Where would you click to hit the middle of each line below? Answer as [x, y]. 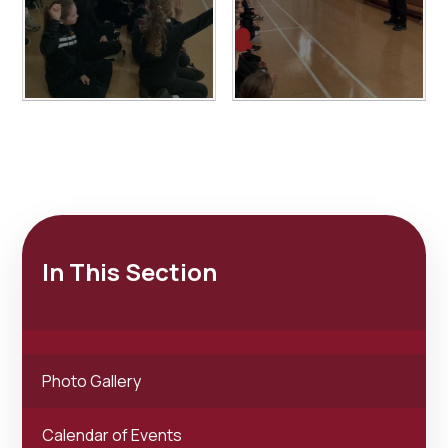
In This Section [130, 271]
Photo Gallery [92, 380]
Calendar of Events [112, 434]
